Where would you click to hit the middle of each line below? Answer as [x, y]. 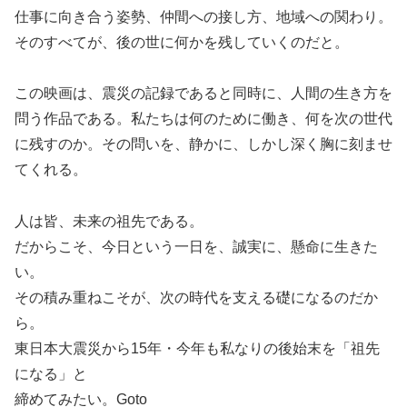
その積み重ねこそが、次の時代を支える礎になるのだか [196, 298]
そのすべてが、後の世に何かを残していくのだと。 [182, 42]
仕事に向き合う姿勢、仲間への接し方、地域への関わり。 [203, 16]
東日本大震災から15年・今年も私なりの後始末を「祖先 [197, 349]
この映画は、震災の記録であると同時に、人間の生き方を [203, 94]
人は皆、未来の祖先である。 [109, 222]
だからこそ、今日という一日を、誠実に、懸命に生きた [196, 247]
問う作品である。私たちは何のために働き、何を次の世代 [203, 119]
